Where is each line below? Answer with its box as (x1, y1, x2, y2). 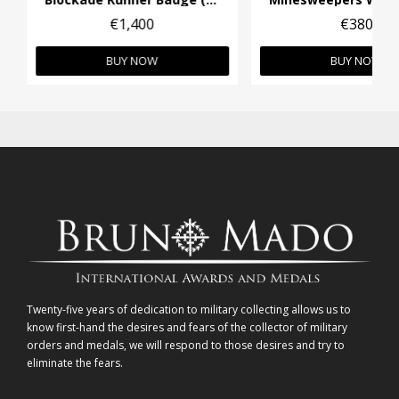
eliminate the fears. (27, 355, 123, 371)
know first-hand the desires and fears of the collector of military (27, 320, 347, 336)
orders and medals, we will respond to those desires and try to (27, 338, 345, 354)
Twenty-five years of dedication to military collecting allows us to (27, 302, 351, 318)
